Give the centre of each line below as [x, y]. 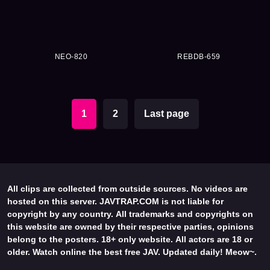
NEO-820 [71, 57]
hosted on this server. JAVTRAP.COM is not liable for [115, 202]
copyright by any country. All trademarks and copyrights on [130, 214]
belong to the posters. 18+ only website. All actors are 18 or [130, 240]
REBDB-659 [199, 57]
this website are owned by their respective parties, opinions [130, 227]
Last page [166, 114]
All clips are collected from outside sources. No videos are [127, 189]
